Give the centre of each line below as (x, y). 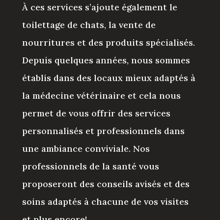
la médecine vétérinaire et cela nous (101, 95)
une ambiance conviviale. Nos (86, 148)
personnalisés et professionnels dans (103, 131)
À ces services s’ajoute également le (99, 7)
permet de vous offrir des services (96, 113)
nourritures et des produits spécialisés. (108, 42)
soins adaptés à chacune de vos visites (105, 201)
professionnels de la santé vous (90, 166)
